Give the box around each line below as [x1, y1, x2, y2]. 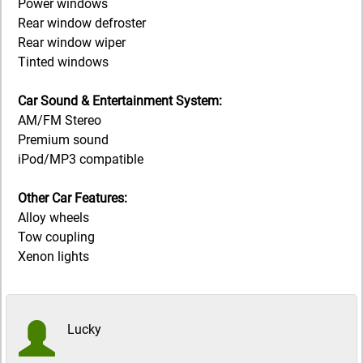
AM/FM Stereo [18, 113, 101, 129]
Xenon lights [18, 249, 89, 265]
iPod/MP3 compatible [18, 152, 143, 168]
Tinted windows [18, 54, 109, 70]
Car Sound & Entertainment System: [18, 93, 222, 109]
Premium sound [18, 132, 109, 148]
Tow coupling [18, 229, 95, 246]
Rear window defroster [18, 15, 146, 32]
